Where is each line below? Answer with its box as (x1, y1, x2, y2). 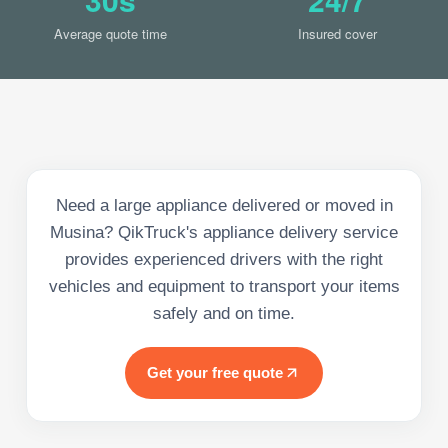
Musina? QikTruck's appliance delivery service (50, 222, 398, 242)
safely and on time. (153, 303, 295, 323)
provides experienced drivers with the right (65, 249, 383, 269)
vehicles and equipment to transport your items (48, 276, 400, 296)
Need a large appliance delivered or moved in (55, 195, 393, 215)
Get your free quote (147, 363, 283, 381)
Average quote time (54, 23, 167, 43)
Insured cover (298, 23, 377, 43)
